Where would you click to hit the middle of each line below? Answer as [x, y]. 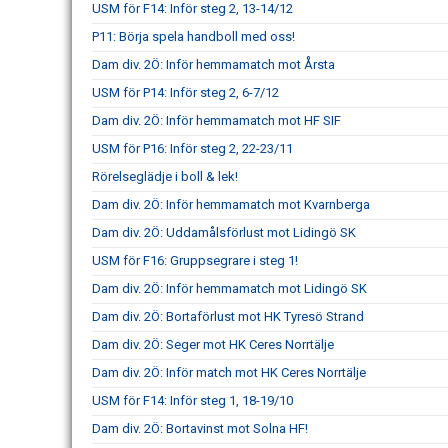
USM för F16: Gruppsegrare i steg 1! [195, 260]
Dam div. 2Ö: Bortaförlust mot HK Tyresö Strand [228, 316]
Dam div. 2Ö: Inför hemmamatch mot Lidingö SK [229, 288]
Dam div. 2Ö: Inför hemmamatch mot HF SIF [216, 120]
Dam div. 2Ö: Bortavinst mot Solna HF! [200, 428]
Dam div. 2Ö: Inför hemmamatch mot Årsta [213, 64]
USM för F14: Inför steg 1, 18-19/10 [192, 400]
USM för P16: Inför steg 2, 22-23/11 [192, 148]
